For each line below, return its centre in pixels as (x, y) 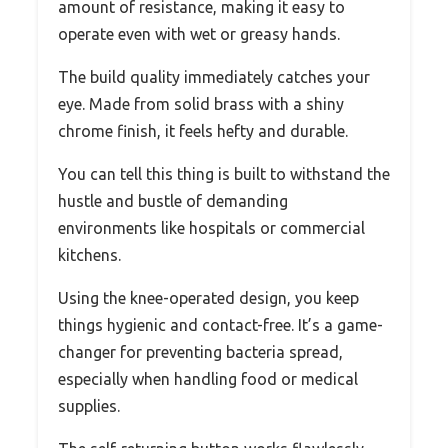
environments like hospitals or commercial (211, 227)
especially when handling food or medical (208, 378)
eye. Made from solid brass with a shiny (201, 103)
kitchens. (89, 254)
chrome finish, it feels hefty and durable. (203, 130)
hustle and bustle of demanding (173, 200)
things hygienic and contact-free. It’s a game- (220, 324)
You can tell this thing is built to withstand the (224, 173)
